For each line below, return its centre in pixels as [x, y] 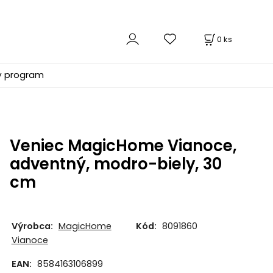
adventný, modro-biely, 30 [115, 164]
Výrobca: [32, 226]
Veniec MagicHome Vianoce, [123, 146]
